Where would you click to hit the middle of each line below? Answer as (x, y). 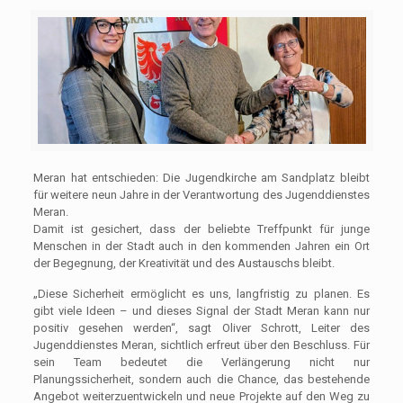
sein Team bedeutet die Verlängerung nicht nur (201, 362)
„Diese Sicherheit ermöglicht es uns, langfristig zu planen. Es (201, 293)
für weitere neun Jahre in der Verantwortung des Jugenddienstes (201, 194)
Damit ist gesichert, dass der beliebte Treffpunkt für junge (201, 228)
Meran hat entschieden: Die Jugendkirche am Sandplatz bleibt (201, 177)
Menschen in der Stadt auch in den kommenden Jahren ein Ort (201, 246)
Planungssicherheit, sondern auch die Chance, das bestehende (201, 379)
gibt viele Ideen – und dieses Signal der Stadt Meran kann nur (201, 310)
